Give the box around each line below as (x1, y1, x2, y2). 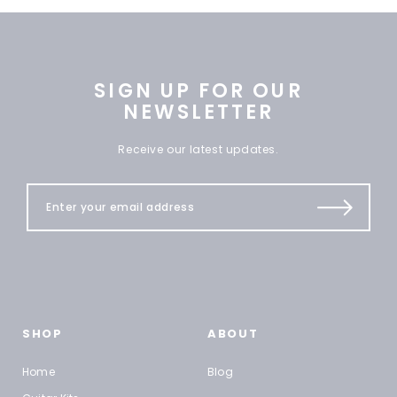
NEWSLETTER (122, 98, 275, 127)
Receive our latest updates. (118, 142, 279, 158)
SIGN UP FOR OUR (94, 77, 303, 105)
